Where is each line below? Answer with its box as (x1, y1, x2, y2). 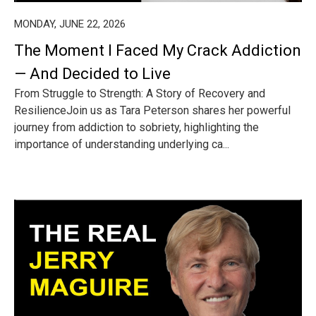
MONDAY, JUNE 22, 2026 (14, 18, 126, 30)
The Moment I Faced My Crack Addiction (14, 42, 301, 59)
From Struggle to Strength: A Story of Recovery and (14, 87, 265, 100)
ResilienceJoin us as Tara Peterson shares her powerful (14, 104, 291, 117)
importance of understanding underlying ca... (14, 138, 229, 151)
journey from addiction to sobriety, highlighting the (14, 121, 259, 134)
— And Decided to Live (14, 65, 171, 83)
